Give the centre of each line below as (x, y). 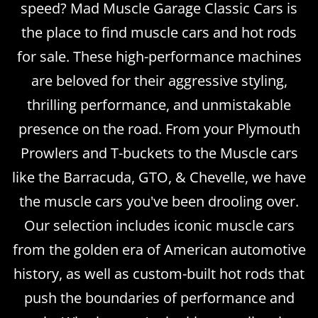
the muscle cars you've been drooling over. (159, 201)
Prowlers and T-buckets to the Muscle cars (159, 153)
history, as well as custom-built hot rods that (159, 273)
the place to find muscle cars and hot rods (159, 32)
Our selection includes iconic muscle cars (159, 225)
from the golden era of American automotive (159, 249)
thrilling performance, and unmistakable (159, 104)
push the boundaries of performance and (159, 297)
